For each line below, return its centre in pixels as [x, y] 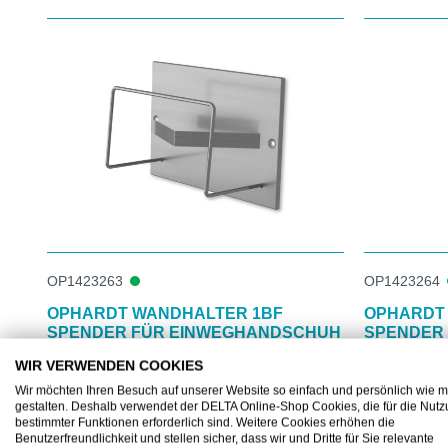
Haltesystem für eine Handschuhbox [161, 374]
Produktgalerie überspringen [147, 19]
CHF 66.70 [110, 424]
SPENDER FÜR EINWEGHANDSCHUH [194, 332]
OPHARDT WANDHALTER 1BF [165, 313]
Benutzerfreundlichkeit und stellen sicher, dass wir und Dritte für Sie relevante [224, 438]
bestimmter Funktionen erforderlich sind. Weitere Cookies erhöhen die [205, 422]
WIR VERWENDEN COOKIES [109, 366]
